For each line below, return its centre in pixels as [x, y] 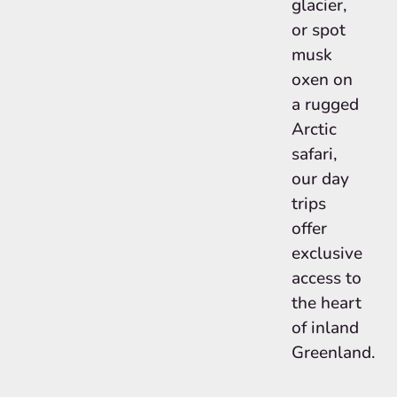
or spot [319, 30]
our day [321, 179]
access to [327, 278]
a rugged [326, 105]
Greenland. [334, 353]
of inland [326, 328]
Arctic [315, 129]
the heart [327, 303]
